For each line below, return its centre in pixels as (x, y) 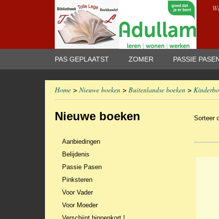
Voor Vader (77, 192)
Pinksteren (77, 180)
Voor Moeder (80, 205)
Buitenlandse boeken (157, 90)
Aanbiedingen (81, 142)
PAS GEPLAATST (82, 59)
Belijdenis (76, 154)
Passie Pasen (82, 167)
